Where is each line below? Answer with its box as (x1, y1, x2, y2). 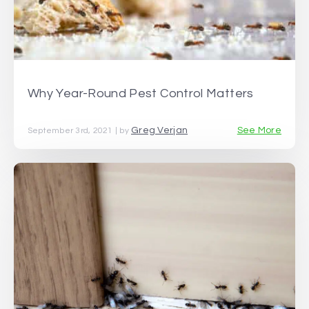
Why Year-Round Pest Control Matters (28, 86, 254, 100)
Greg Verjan (131, 126, 188, 136)
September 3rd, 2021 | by (28, 126, 131, 136)
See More (237, 126, 281, 136)
